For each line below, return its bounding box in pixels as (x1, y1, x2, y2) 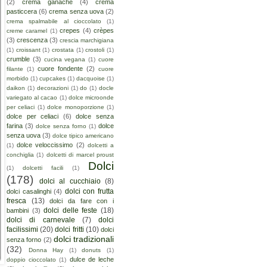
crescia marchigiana (60, 37, 114, 44)
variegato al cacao (7, 94, 58, 101)
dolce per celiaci (7, 113, 59, 120)
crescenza (17, 36, 48, 44)
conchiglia (7, 151, 34, 159)
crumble (7, 55, 30, 63)
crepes (60, 27, 80, 35)
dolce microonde (68, 94, 114, 101)
